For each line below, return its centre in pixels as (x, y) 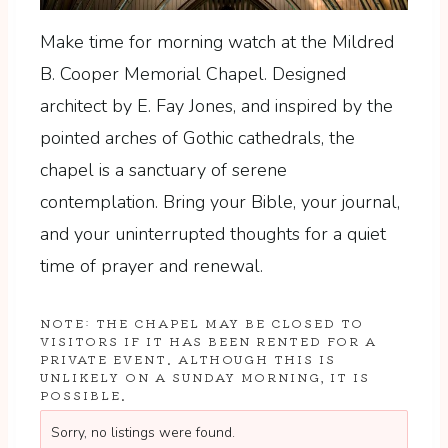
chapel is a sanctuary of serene (163, 169)
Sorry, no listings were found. (143, 432)
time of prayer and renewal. (151, 265)
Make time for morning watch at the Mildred (217, 41)
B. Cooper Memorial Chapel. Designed (193, 73)
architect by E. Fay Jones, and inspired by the (216, 105)
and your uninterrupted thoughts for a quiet (213, 233)
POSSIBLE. (83, 394)
